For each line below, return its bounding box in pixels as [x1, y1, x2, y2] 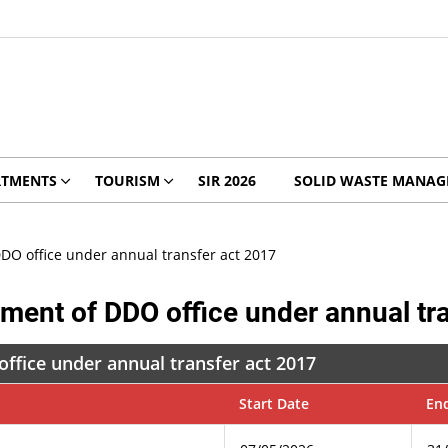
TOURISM [94, 171, 160, 190]
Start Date [239, 394, 310, 413]
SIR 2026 [197, 171, 256, 190]
